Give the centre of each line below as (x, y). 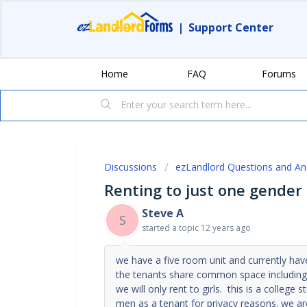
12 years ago (226, 228)
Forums (279, 73)
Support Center (231, 27)
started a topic (171, 228)
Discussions (131, 167)
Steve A (163, 213)
